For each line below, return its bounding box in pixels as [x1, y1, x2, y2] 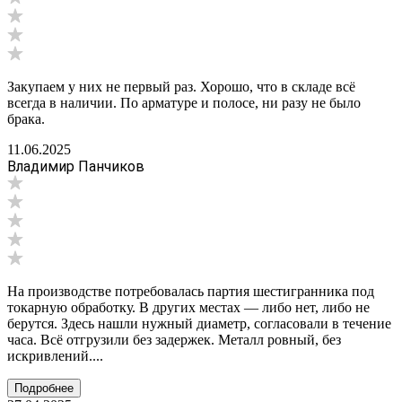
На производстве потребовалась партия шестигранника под [7, 283, 374, 299]
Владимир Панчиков [7, 157, 144, 175]
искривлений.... [7, 347, 103, 363]
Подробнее [14, 380, 74, 395]
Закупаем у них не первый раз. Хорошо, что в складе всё [7, 78, 355, 94]
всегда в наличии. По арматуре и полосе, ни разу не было [7, 94, 361, 110]
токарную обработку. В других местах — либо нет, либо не [7, 299, 370, 315]
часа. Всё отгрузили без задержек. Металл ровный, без [7, 331, 341, 347]
